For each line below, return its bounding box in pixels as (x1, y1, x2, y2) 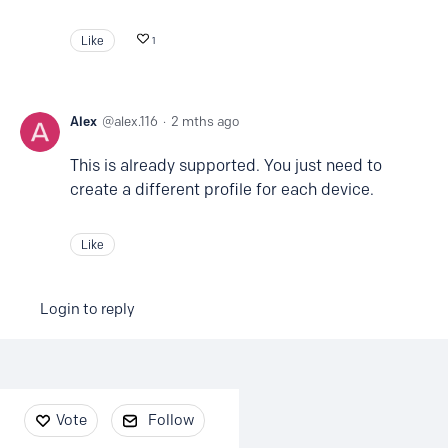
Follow (148, 411, 194, 429)
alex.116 (114, 113, 158, 129)
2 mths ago (171, 113, 239, 129)
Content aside (20, 399, 137, 421)
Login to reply (40, 300, 135, 318)
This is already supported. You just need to (70, 156, 382, 175)
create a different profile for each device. (70, 180, 378, 199)
